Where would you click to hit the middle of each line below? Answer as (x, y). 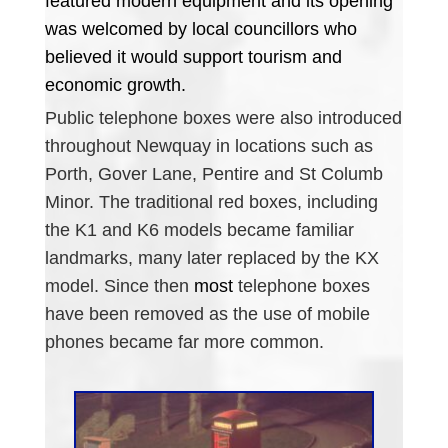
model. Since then (119, 286)
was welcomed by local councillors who (200, 29)
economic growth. (115, 85)
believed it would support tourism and (193, 57)
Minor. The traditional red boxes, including (211, 202)
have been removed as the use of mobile (207, 314)
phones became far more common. (184, 342)
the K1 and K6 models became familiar (199, 230)
